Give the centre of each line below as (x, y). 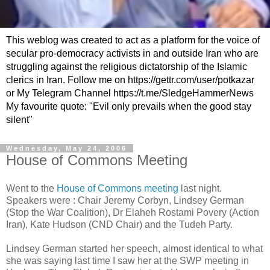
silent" (19, 119)
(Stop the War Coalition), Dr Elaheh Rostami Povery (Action (133, 213)
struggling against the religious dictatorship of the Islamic (127, 66)
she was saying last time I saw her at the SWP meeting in (127, 261)
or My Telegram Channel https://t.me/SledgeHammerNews (130, 93)
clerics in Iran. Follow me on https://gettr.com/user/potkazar (130, 80)
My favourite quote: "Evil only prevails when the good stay (129, 106)
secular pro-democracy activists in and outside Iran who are (132, 53)
